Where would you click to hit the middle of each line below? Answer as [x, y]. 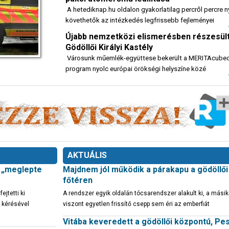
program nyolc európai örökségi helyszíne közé [136, 69]
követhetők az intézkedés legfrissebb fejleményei [140, 20]
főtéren [78, 180]
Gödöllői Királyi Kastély [109, 47]
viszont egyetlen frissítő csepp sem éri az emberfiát [136, 204]
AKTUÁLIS [87, 155]
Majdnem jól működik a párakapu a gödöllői [145, 169]
